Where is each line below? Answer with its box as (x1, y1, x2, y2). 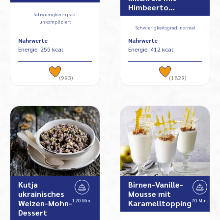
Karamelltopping (128, 198, 192, 209)
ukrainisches (18, 189, 64, 199)
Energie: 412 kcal (128, 45, 173, 53)
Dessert (18, 207, 47, 218)
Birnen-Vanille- (128, 179, 183, 190)
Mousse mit (128, 189, 171, 199)
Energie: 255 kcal (18, 45, 63, 53)
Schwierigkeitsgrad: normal (135, 24, 195, 30)
